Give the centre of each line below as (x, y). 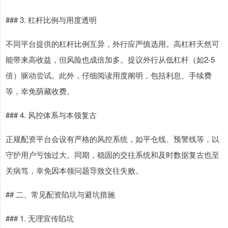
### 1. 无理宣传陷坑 (40, 218)
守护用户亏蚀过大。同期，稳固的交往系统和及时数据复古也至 (112, 155)
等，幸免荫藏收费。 (40, 91)
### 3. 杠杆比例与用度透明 (51, 20)
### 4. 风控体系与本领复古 (51, 115)
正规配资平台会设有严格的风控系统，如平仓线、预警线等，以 (112, 139)
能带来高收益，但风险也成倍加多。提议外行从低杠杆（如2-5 (110, 60)
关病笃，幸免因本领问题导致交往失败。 (74, 170)
